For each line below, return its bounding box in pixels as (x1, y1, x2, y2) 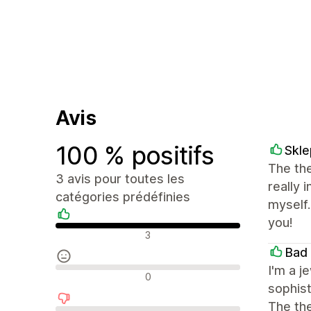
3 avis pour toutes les (56, 171, 185, 186)
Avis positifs (55, 225, 115, 239)
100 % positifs (56, 140, 214, 171)
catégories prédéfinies (56, 189, 190, 204)
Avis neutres (55, 267, 116, 280)
